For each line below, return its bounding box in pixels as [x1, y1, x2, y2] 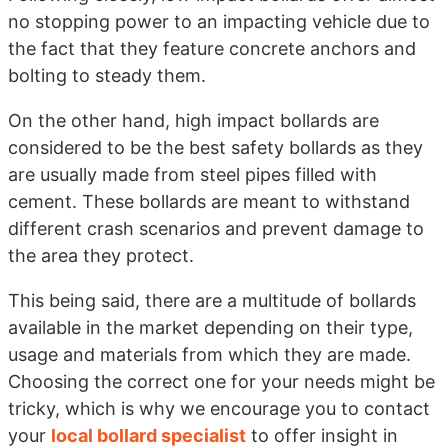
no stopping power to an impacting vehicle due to [8, 10, 430, 32]
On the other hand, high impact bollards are [8, 109, 379, 131]
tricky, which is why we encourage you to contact [8, 397, 430, 419]
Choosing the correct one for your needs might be [8, 370, 435, 392]
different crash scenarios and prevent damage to [8, 217, 424, 239]
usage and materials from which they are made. [8, 343, 411, 365]
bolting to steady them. [8, 64, 206, 86]
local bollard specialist [51, 424, 246, 446]
